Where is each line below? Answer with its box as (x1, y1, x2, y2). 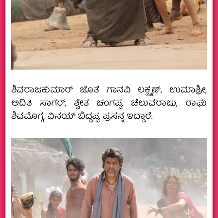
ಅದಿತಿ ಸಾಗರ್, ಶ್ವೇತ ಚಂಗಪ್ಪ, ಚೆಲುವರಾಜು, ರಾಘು (11, 96, 207, 112)
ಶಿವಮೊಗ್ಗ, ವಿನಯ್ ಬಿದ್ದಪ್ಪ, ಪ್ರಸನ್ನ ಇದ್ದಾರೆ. (11, 109, 153, 125)
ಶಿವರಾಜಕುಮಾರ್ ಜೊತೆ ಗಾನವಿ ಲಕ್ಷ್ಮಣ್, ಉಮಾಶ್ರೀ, (11, 83, 207, 99)
